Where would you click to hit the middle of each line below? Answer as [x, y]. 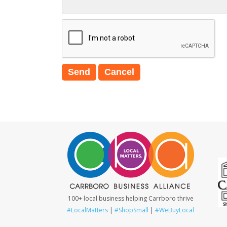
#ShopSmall [132, 210]
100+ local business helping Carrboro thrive [130, 198]
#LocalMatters [88, 210]
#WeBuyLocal [175, 210]
